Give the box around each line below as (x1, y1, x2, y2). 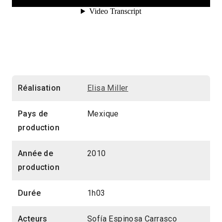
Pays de (18, 109, 48, 118)
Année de (18, 148, 54, 158)
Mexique (87, 109, 119, 118)
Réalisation (18, 83, 61, 93)
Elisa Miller (87, 83, 128, 93)
